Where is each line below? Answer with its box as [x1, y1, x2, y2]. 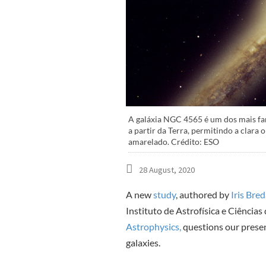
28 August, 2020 [139, 164, 195, 175]
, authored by [176, 188, 229, 200]
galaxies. [126, 236, 162, 248]
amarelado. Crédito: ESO [128, 137, 220, 147]
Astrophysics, [126, 220, 181, 232]
